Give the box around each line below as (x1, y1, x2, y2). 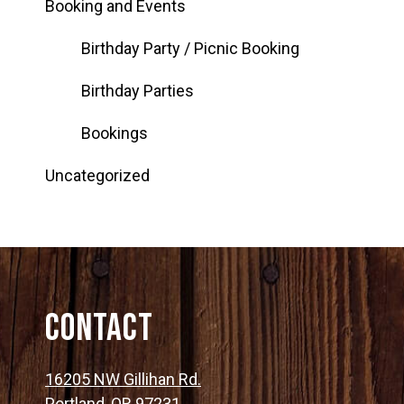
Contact (45, 305, 153, 352)
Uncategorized (45, 165, 150, 185)
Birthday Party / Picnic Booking (81, 38, 299, 58)
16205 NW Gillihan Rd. (45, 369, 201, 389)
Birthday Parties (81, 80, 194, 100)
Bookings (81, 123, 148, 142)
